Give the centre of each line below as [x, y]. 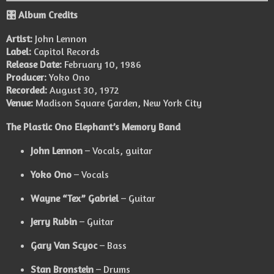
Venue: [20, 103]
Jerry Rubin [54, 222]
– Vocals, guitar [117, 150]
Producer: [26, 77]
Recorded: [27, 90]
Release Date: [34, 65]
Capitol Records [65, 52]
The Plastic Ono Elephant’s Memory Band [93, 127]
